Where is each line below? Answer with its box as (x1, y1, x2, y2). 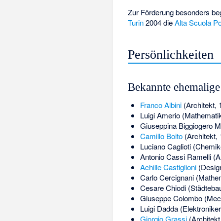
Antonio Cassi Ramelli (140, 151, 211, 162)
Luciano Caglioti (140, 141, 191, 152)
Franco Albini (140, 100, 182, 110)
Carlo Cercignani (140, 172, 194, 183)
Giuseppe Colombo (140, 193, 202, 204)
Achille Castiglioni (140, 162, 196, 173)
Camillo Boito (140, 131, 183, 142)
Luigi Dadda (140, 203, 178, 214)
